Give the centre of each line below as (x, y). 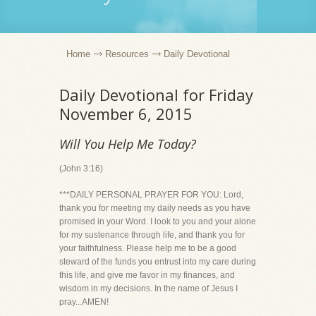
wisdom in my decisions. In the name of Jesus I (148, 288)
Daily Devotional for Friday (156, 95)
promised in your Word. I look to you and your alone (158, 221)
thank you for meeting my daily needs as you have (155, 208)
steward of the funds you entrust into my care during (158, 262)
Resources (127, 54)
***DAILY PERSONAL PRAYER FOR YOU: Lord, (151, 195)
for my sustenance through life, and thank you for (152, 235)
